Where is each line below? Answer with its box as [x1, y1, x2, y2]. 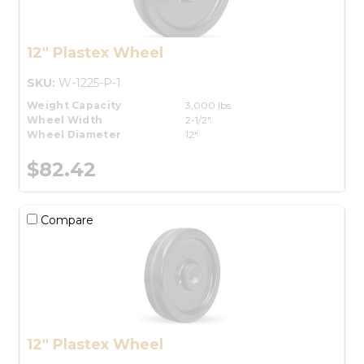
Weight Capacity [27, 98, 122, 111]
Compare [37, 212, 93, 227]
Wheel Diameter [27, 128, 122, 141]
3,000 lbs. [185, 98, 233, 111]
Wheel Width [27, 113, 103, 126]
